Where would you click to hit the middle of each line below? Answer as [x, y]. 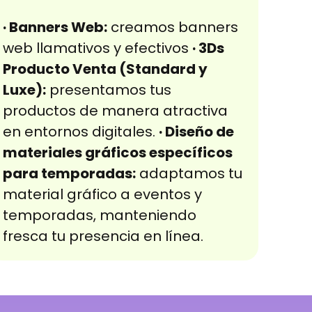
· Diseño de [197, 132]
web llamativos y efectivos [98, 48]
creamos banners [173, 28]
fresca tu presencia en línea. [103, 236]
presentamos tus [109, 90]
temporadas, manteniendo [100, 216]
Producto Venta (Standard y [106, 69]
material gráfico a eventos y [103, 195]
